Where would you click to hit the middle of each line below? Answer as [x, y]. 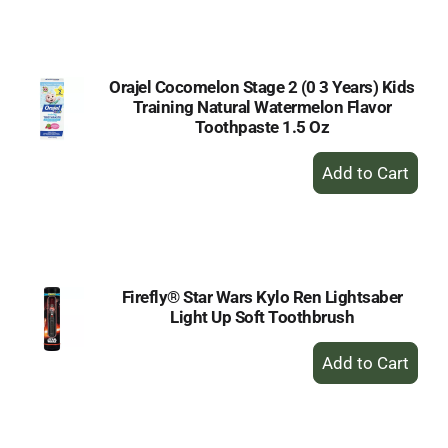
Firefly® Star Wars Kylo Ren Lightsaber [262, 297]
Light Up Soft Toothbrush [262, 317]
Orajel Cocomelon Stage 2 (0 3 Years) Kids [262, 87]
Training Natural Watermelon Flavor [262, 107]
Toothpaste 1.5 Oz [262, 127]
